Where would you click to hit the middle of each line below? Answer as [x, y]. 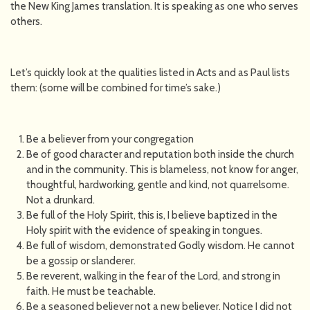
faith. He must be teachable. [91, 291]
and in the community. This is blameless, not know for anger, [162, 169]
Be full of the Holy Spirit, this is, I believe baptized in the [152, 215]
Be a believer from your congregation [110, 139]
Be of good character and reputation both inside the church [160, 154]
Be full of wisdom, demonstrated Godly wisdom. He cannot [160, 245]
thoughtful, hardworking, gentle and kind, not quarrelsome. [157, 184]
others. [26, 21]
